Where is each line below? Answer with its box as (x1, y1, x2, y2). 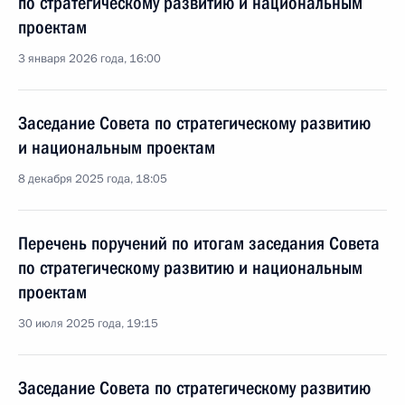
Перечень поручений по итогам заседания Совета (18, 232, 380, 254)
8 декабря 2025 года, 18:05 (18, 171, 167, 187)
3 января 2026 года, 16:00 (18, 51, 161, 67)
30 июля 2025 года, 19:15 (18, 316, 158, 332)
